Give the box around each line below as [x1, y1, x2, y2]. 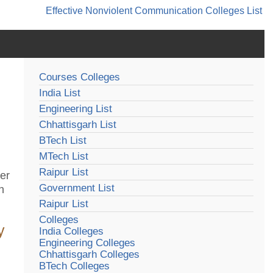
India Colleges [38, 225, 104, 238]
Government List [38, 182, 115, 194]
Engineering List [38, 103, 112, 115]
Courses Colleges [38, 71, 120, 83]
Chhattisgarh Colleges [38, 249, 140, 261]
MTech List [38, 151, 88, 163]
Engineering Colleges [38, 237, 135, 249]
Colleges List [205, 5, 262, 16]
